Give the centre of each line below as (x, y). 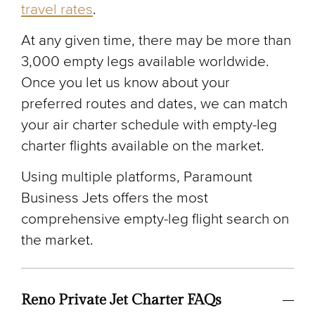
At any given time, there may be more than (156, 40)
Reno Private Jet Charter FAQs (121, 300)
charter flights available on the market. (143, 146)
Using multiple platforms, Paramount (137, 176)
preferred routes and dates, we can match (154, 103)
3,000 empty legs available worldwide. (145, 61)
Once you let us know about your (126, 82)
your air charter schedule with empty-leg (149, 124)
